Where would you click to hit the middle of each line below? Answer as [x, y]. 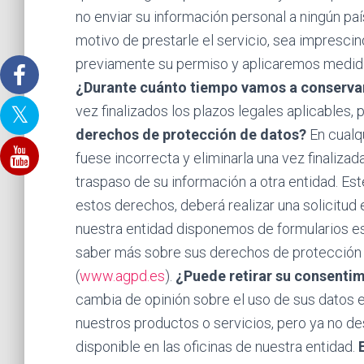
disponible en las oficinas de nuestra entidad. [217, 347]
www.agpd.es [122, 276]
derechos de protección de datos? [191, 134]
